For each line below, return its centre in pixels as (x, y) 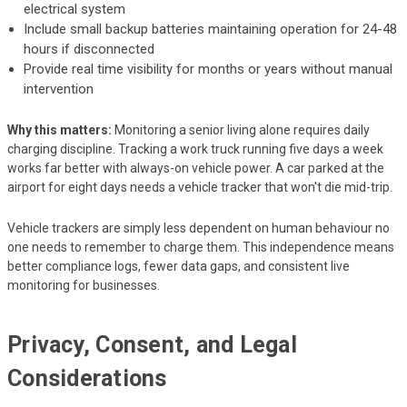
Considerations (87, 378)
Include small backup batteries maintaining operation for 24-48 (211, 29)
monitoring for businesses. (84, 285)
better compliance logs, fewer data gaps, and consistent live (179, 266)
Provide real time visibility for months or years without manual (208, 69)
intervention (59, 89)
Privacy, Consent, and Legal (152, 344)
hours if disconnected (89, 49)
